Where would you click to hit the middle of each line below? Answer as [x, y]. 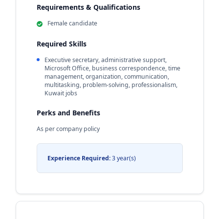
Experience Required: [79, 158]
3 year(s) [123, 158]
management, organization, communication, [107, 76]
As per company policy [68, 129]
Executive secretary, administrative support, [106, 60]
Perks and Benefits [68, 112]
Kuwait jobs [61, 93]
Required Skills [61, 44]
